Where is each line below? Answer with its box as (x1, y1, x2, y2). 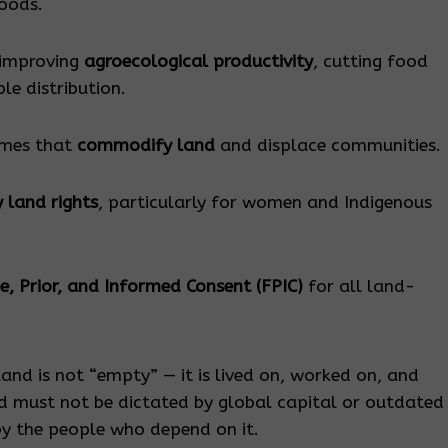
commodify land (77, 135, 215, 157)
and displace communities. (215, 135, 441, 157)
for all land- (303, 276, 415, 298)
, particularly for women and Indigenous (98, 192, 432, 214)
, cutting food (313, 51, 428, 73)
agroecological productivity (84, 51, 313, 73)
